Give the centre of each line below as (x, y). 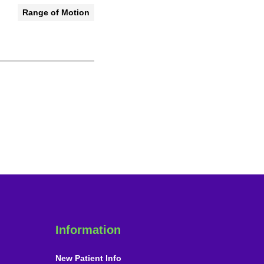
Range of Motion (56, 12)
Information (88, 230)
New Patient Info (88, 258)
